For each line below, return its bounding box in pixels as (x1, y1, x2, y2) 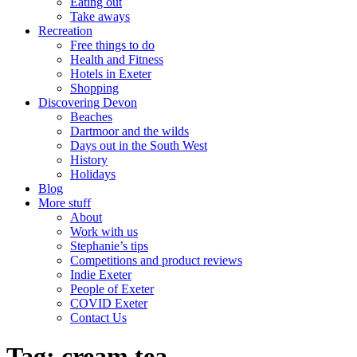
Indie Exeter (70, 268, 131, 281)
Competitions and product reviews (70, 253, 242, 267)
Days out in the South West (70, 139, 207, 152)
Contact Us (70, 311, 127, 324)
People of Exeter (70, 282, 154, 296)
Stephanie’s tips (70, 239, 148, 253)
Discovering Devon (38, 96, 137, 109)
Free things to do (70, 38, 155, 52)
